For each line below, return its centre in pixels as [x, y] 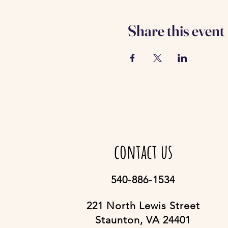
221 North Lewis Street [143, 206]
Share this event [176, 31]
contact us [143, 151]
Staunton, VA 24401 [143, 220]
